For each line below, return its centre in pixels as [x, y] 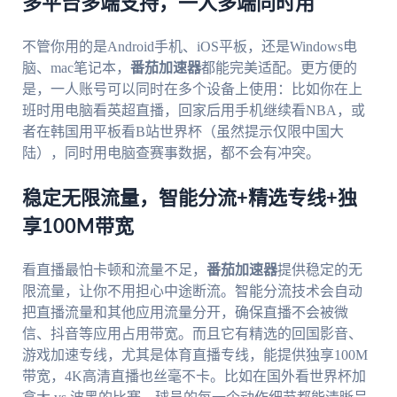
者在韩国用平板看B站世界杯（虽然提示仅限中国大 [183, 132]
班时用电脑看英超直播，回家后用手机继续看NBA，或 [193, 111]
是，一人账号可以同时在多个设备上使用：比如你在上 [192, 90]
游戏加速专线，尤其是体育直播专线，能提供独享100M [195, 355]
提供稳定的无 [319, 270]
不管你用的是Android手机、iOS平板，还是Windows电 [189, 47]
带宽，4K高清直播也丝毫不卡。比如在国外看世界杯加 [194, 377]
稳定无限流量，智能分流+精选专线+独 [189, 199]
